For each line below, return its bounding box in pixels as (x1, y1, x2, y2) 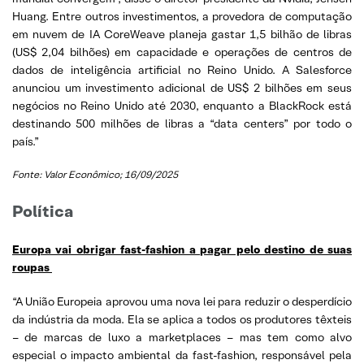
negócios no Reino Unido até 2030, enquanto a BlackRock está (12, 97, 352, 113)
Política (12, 200, 73, 222)
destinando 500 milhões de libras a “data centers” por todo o (12, 115, 352, 131)
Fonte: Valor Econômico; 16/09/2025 (12, 167, 178, 180)
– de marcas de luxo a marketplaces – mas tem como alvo (12, 329, 352, 344)
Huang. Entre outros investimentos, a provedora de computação (12, 8, 352, 24)
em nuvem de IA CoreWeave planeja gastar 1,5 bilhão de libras (12, 26, 352, 41)
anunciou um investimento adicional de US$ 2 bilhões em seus (12, 80, 352, 95)
